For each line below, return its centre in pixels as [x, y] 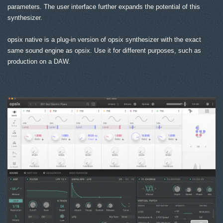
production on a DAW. [39, 61]
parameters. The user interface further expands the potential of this [104, 6]
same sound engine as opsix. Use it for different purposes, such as [104, 50]
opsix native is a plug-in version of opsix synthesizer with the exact [104, 39]
